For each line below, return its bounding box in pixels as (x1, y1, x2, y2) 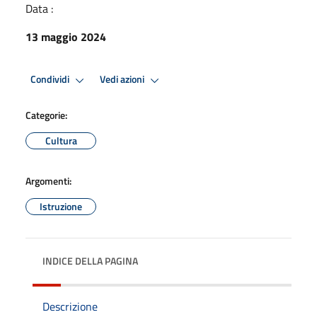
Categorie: (25, 107, 67, 122)
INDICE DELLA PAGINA (42, 253, 138, 268)
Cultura (45, 132, 77, 148)
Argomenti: (25, 173, 71, 188)
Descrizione (42, 297, 98, 315)
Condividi (30, 71, 71, 88)
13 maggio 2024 (25, 28, 106, 45)
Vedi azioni (100, 71, 146, 88)
